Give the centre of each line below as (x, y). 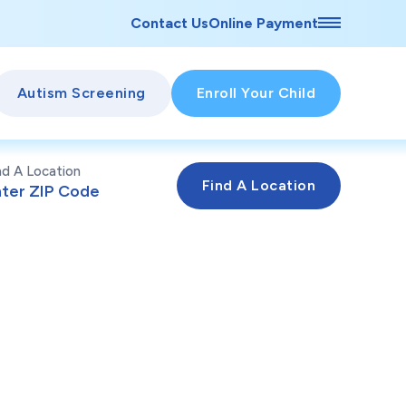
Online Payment (264, 23)
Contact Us (170, 23)
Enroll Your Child (256, 93)
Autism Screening (81, 93)
